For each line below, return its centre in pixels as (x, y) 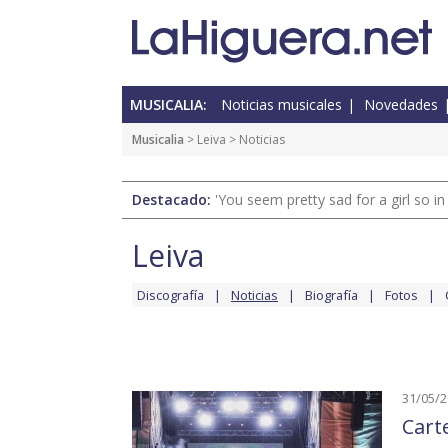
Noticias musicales (281, 105)
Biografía (331, 295)
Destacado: (173, 200)
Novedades (401, 105)
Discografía (170, 295)
